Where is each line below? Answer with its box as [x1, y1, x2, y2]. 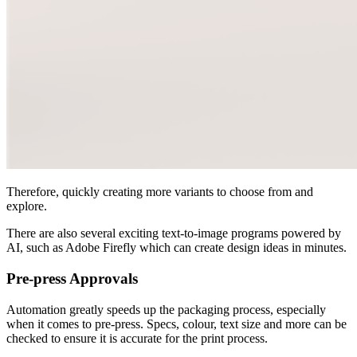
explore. [6, 199, 47, 214]
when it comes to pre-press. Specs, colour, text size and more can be [6, 316, 347, 331]
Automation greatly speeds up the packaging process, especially [6, 302, 326, 316]
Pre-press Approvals [6, 269, 138, 287]
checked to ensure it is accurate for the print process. [6, 331, 271, 345]
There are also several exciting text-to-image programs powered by [6, 226, 341, 241]
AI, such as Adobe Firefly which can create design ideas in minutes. [6, 241, 347, 255]
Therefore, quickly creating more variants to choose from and [6, 185, 313, 199]
